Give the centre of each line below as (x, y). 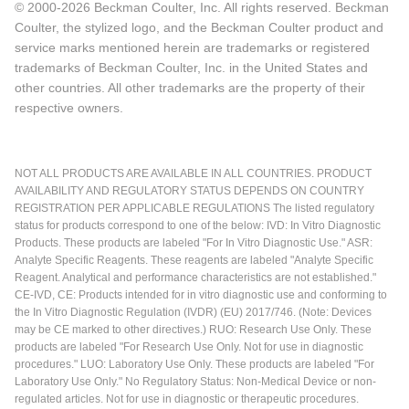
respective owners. (69, 107)
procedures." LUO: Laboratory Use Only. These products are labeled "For (194, 364)
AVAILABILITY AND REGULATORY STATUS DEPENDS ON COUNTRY (189, 190)
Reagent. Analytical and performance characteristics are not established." (195, 277)
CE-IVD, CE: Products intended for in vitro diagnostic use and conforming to (201, 294)
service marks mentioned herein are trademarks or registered (192, 47)
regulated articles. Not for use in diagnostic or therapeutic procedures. (187, 399)
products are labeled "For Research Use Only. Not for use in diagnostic (189, 346)
